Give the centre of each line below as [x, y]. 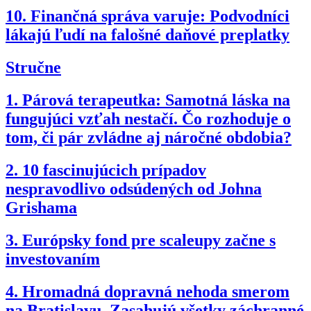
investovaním [53, 259]
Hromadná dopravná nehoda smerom [156, 291]
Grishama [41, 207]
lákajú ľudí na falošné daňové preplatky [148, 35]
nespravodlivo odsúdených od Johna [134, 188]
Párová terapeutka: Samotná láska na [156, 100]
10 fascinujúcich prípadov [114, 170]
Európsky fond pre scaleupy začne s [149, 240]
